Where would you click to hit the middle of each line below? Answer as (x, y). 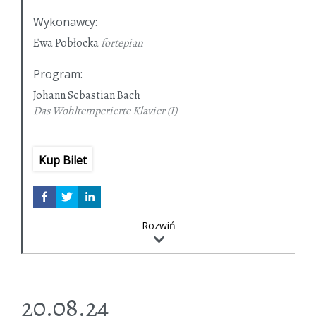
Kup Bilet (63, 160)
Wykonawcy (64, 22)
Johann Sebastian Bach (87, 96)
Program (57, 74)
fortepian (121, 43)
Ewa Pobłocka (66, 43)
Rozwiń (159, 226)
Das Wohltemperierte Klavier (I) (105, 111)
